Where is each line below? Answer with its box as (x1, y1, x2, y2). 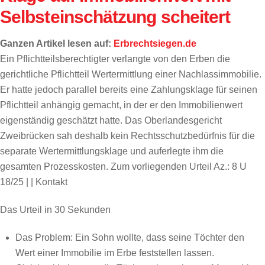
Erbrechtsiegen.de (114, 38, 196, 49)
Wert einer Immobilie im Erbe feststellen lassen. (15, 247, 214, 258)
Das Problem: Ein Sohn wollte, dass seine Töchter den (15, 232, 244, 243)
